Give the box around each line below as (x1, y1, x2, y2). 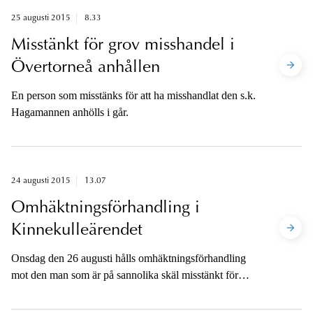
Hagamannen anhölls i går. (11, 106, 129, 119)
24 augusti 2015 (11, 177, 71, 186)
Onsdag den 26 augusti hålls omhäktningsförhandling (11, 252, 246, 265)
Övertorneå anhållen (11, 59, 160, 77)
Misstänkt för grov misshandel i (11, 37, 235, 54)
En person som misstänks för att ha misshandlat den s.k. (11, 89, 256, 102)
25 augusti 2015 (11, 14, 71, 23)
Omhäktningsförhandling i (11, 200, 200, 217)
